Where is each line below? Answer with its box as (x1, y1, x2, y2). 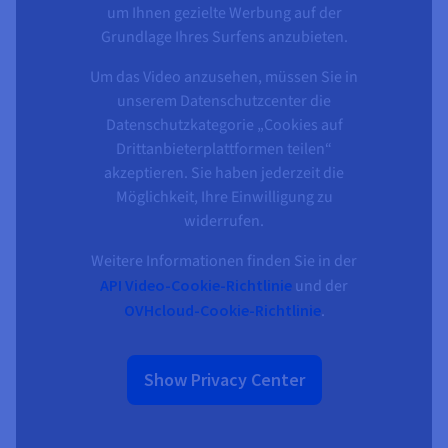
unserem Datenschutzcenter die (117, 89, 331, 112)
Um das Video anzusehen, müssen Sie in (90, 65, 358, 88)
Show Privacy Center (143, 367, 305, 391)
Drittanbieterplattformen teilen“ (116, 137, 332, 160)
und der (292, 274, 348, 297)
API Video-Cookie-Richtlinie (100, 274, 292, 295)
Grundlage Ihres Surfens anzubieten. (100, 25, 348, 48)
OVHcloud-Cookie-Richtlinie (123, 299, 321, 320)
